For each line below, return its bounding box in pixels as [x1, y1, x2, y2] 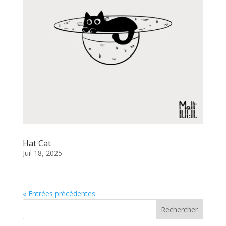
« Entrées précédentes [22, 188, 95, 198]
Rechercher [161, 204, 198, 214]
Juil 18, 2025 [22, 148, 62, 158]
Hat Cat [22, 137, 51, 149]
